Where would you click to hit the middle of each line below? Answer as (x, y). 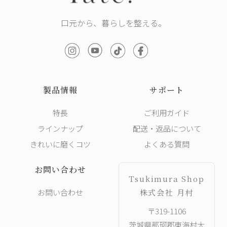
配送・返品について (167, 128)
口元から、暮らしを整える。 (113, 23)
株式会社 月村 (167, 193)
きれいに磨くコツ (60, 144)
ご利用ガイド (167, 113)
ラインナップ (60, 128)
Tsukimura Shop (167, 179)
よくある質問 (167, 144)
